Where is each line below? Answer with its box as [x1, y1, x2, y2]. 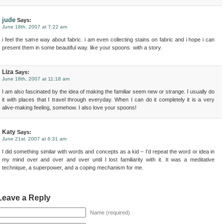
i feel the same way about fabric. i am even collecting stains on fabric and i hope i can [2, 36, 214, 42]
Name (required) [90, 209, 130, 215]
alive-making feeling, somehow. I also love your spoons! [2, 104, 136, 110]
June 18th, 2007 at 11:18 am [2, 76, 69, 81]
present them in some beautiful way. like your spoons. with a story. [2, 44, 162, 50]
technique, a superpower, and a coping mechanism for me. [2, 164, 143, 170]
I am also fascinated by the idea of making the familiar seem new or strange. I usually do [2, 88, 214, 94]
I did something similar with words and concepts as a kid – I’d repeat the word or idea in [2, 148, 214, 154]
